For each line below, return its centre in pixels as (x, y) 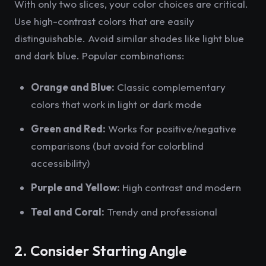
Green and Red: (68, 129)
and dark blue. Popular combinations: (99, 56)
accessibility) (60, 163)
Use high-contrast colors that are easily (104, 21)
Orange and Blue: (73, 87)
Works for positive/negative (171, 129)
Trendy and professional (161, 212)
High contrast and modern (180, 187)
